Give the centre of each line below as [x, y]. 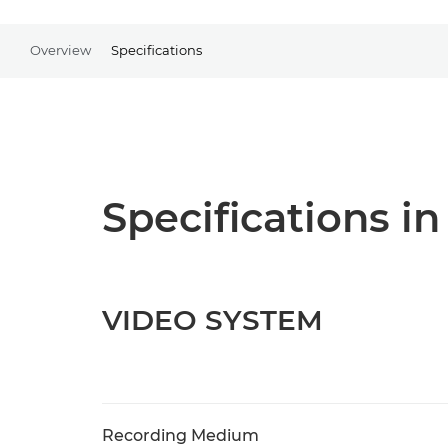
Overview [60, 49]
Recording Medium [180, 435]
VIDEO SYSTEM [212, 320]
